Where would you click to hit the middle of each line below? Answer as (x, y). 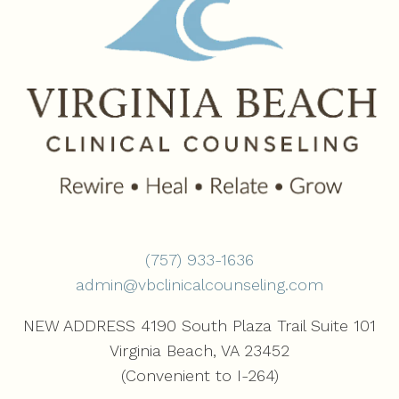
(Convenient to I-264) (199, 376)
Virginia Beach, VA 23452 (199, 351)
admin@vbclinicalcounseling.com (199, 285)
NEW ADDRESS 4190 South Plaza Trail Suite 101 (199, 326)
